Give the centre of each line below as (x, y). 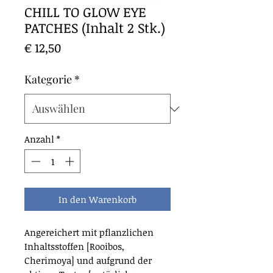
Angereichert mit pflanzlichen (89, 232)
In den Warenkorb (97, 199)
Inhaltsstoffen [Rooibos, (74, 246)
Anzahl (39, 139)
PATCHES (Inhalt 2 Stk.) (95, 28)
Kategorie (48, 80)
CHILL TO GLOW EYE (85, 12)
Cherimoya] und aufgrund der (88, 260)
